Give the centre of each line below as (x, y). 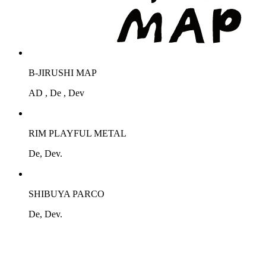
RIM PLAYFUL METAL (77, 133)
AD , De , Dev (56, 93)
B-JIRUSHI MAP (63, 73)
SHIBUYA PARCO (66, 194)
